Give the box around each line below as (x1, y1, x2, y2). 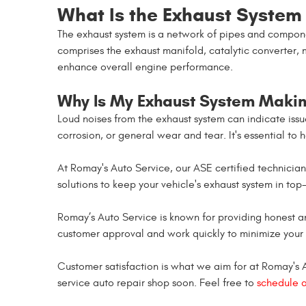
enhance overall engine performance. (57, 61, 233, 73)
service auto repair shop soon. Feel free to (57, 277, 257, 289)
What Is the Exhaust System (57, 3, 302, 27)
